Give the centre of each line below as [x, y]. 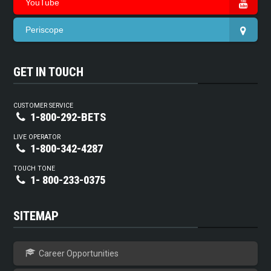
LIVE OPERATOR [37, 137]
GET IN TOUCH [49, 72]
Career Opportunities [78, 254]
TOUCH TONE [34, 169]
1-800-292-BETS [67, 118]
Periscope [45, 30]
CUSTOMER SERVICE [44, 106]
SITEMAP [36, 216]
